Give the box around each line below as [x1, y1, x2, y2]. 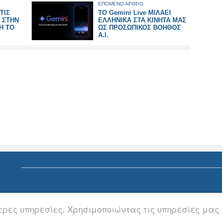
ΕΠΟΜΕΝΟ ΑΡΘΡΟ [98, 1, 143, 6]
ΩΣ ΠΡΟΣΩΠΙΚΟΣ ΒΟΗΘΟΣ [98, 24, 181, 31]
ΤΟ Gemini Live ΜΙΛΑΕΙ [98, 9, 171, 16]
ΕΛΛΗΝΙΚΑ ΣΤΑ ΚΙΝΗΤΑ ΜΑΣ [98, 16, 186, 24]
